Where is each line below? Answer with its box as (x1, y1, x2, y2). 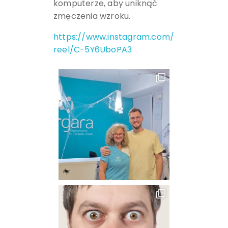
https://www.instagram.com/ (53, 31, 175, 43)
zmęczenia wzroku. (53, 10, 131, 22)
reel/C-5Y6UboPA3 (53, 43, 132, 55)
